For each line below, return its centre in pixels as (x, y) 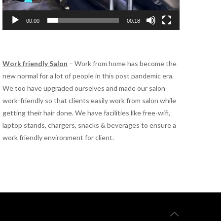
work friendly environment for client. (58, 138)
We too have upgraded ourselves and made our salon (84, 88)
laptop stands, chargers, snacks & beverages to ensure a (90, 125)
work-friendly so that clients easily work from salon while (90, 101)
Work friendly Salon (35, 64)
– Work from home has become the (122, 64)
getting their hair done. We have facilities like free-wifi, (87, 113)
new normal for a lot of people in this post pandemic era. (88, 76)
